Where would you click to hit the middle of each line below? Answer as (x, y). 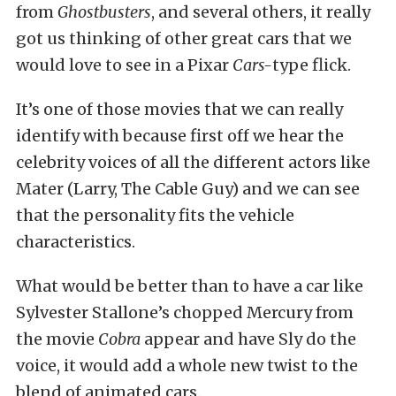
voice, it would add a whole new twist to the (187, 366)
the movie (57, 339)
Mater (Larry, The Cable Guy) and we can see (188, 189)
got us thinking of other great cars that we (184, 38)
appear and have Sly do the (248, 339)
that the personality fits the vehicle (155, 215)
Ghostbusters (104, 12)
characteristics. (76, 242)
